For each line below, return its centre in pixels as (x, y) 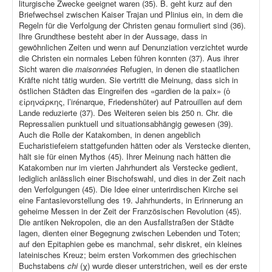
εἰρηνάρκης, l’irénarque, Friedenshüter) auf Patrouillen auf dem (131, 102)
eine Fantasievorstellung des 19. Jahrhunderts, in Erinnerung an (131, 200)
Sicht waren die (47, 69)
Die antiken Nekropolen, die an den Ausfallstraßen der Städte (126, 222)
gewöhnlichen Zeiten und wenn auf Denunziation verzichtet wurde (133, 47)
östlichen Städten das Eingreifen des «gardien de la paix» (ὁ (124, 91)
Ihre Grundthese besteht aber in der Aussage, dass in (113, 36)
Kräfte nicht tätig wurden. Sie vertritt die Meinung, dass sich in (128, 80)
